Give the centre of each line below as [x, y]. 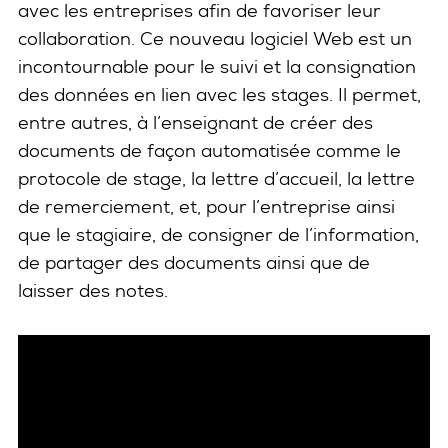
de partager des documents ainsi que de [194, 262]
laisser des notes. [93, 290]
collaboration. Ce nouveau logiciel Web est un [215, 38]
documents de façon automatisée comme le [209, 150]
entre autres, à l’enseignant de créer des [195, 122]
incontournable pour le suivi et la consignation [217, 66]
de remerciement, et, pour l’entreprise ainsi [206, 206]
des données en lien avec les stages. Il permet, [219, 94]
